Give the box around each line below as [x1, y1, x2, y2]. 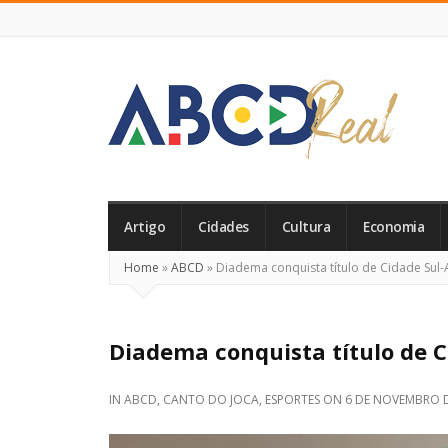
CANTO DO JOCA [163, 391, 259, 408]
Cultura [281, 218, 330, 236]
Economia [363, 218, 424, 236]
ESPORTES [265, 391, 320, 408]
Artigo [124, 218, 165, 236]
